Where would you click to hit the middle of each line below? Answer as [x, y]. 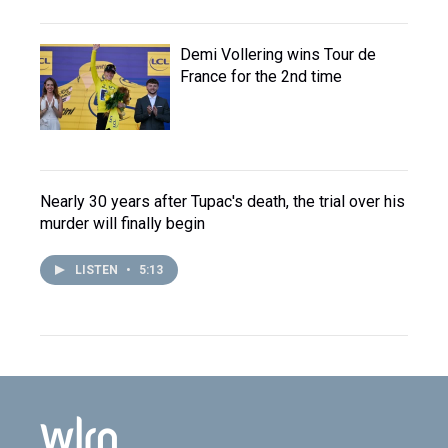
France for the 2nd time [261, 77]
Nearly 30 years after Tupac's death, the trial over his [222, 202]
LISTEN [98, 270]
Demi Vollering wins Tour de [278, 55]
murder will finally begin [122, 224]
